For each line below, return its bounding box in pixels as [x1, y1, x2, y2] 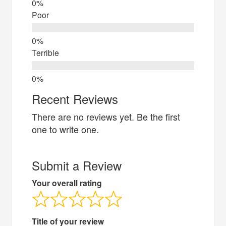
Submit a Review [32, 156, 122, 174]
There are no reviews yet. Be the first [32, 109, 181, 123]
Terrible [32, 46, 60, 58]
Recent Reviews [32, 89, 119, 107]
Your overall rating [32, 177, 102, 189]
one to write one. [32, 122, 99, 136]
